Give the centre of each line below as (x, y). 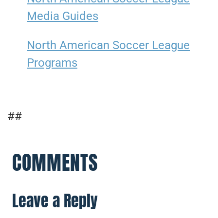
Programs (52, 63)
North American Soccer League (108, 45)
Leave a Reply (55, 200)
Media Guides (63, 16)
